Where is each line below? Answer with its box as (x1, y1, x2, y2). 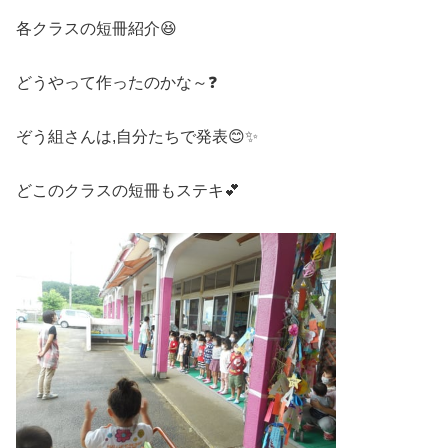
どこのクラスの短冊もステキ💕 (16, 182, 240, 200)
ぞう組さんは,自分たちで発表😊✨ (16, 128, 258, 146)
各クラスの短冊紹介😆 (16, 20, 177, 38)
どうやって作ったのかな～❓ (16, 74, 217, 92)
